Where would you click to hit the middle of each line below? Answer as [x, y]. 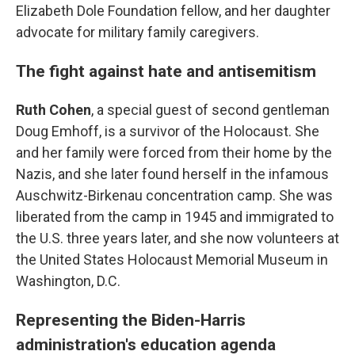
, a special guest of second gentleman [210, 110]
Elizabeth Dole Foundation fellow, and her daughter [173, 11]
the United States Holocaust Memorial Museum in [172, 260]
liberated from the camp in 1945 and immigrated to [175, 217]
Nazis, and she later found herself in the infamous [172, 174]
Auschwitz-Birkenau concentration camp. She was [174, 195]
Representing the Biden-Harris [131, 320]
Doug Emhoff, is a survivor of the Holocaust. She [168, 131]
